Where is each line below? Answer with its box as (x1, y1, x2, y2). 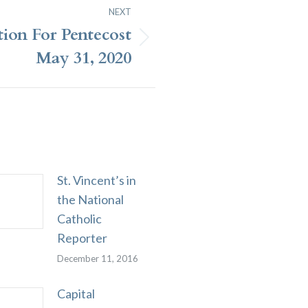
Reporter (57, 230, 107, 245)
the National (57, 192, 124, 207)
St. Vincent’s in (57, 173, 136, 188)
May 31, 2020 (36, 47, 131, 69)
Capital (57, 286, 95, 301)
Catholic (57, 211, 102, 226)
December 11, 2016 (57, 253, 138, 264)
